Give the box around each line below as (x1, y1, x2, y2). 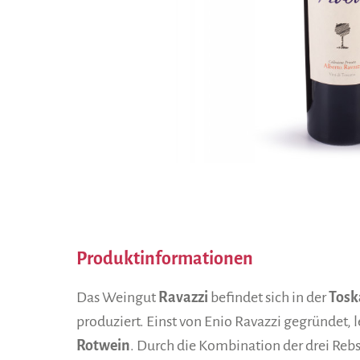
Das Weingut (76, 288, 158, 305)
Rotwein (76, 337, 130, 354)
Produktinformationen (76, 248, 253, 268)
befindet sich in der (208, 288, 329, 305)
